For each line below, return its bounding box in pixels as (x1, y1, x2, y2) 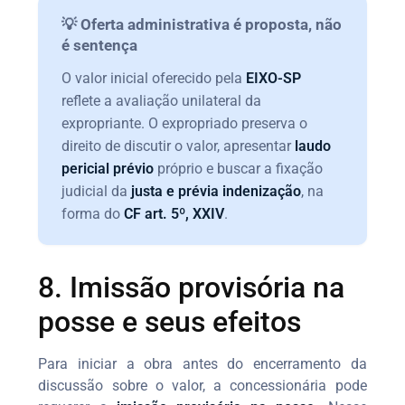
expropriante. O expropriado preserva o (61, 114, 308, 132)
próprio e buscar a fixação (154, 159, 324, 177)
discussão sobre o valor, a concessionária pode (38, 376, 367, 394)
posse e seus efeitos (38, 304, 302, 339)
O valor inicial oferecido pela (61, 69, 247, 87)
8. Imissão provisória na (38, 269, 345, 305)
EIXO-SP (246, 69, 302, 87)
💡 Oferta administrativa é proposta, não (61, 14, 343, 33)
